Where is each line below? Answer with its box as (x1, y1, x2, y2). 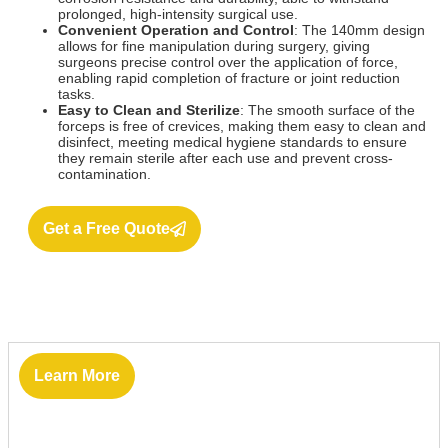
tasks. (58, 86, 95, 102)
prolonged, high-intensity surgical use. (58, 6, 298, 22)
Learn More (34, 367, 120, 384)
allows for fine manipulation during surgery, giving (58, 38, 370, 54)
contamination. (58, 166, 151, 182)
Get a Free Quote (43, 220, 170, 237)
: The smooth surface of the (240, 102, 415, 118)
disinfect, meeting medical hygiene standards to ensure (58, 134, 407, 150)
